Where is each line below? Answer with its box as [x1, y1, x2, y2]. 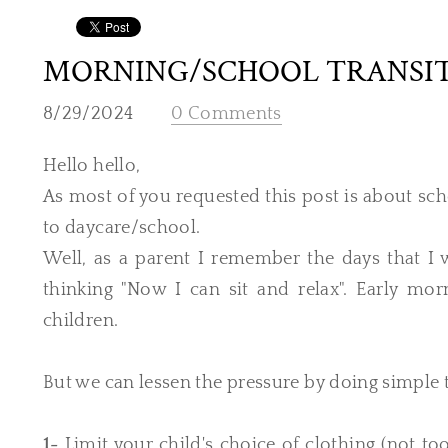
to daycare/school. [43, 218, 201, 238]
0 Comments [171, 104, 282, 124]
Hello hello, [43, 156, 141, 176]
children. [43, 311, 119, 331]
